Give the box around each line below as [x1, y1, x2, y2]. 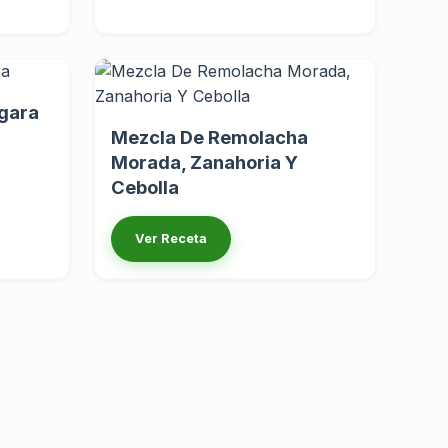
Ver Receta [135, 231, 207, 247]
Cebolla [111, 176, 179, 199]
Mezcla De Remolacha [111, 126, 308, 149]
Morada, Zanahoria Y [111, 151, 298, 174]
